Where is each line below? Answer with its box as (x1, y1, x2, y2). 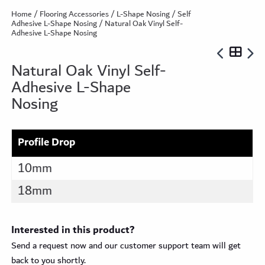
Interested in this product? (11, 221, 135, 239)
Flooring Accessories (40, 8, 109, 21)
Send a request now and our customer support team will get (11, 238, 241, 253)
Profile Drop (18, 132, 76, 152)
